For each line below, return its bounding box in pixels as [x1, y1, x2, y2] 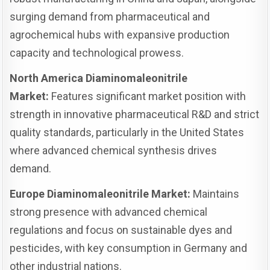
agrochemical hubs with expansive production [10, 28, 230, 41]
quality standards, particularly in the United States [10, 125, 245, 139]
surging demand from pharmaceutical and [10, 10, 210, 23]
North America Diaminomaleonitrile [10, 71, 188, 84]
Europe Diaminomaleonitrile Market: [10, 187, 191, 200]
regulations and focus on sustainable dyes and [10, 223, 233, 236]
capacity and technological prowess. [10, 46, 184, 59]
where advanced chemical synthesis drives [10, 143, 218, 157]
